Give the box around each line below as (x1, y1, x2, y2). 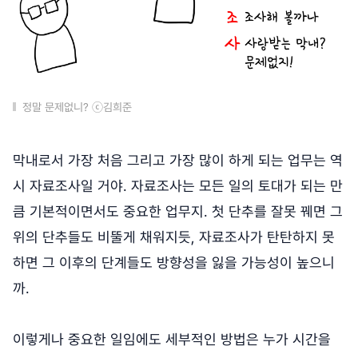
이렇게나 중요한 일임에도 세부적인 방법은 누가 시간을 (13, 330, 331, 348)
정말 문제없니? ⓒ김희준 (22, 100, 132, 113)
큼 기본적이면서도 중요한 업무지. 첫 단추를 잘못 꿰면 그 (13, 202, 343, 220)
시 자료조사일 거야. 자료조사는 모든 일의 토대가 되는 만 (13, 177, 343, 194)
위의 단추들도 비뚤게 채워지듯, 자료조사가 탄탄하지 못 (13, 228, 335, 245)
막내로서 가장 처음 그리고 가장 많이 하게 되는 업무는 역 (13, 151, 343, 169)
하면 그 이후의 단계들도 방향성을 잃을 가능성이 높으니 (13, 253, 335, 271)
